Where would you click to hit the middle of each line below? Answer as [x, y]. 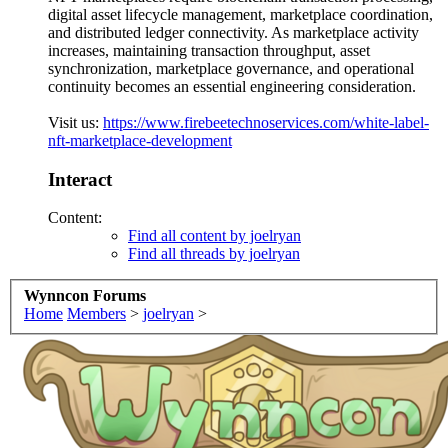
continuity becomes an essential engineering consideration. [232, 86]
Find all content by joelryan [214, 236]
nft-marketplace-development [140, 140]
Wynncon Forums [85, 295]
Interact [80, 179]
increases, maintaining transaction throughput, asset [209, 50]
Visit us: [75, 122]
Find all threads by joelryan [214, 254]
